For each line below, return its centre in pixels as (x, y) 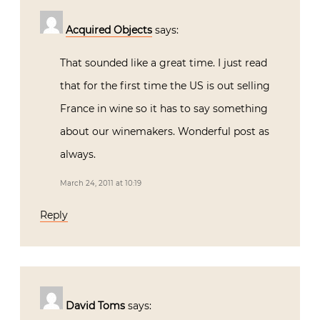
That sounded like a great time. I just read (164, 62)
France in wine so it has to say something (164, 108)
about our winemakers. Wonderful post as (165, 131)
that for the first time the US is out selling (165, 85)
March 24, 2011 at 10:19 (101, 183)
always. (78, 154)
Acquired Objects (109, 30)
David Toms (95, 305)
